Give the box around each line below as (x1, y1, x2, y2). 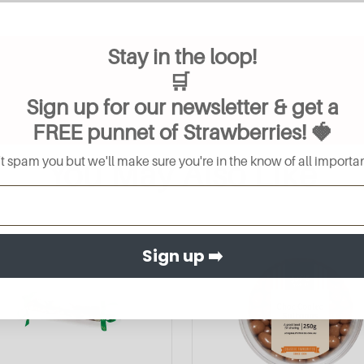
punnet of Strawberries (86, 119, 301, 145)
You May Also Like (46, 154, 318, 194)
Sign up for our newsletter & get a (25, 94, 339, 119)
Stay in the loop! (107, 44, 257, 69)
